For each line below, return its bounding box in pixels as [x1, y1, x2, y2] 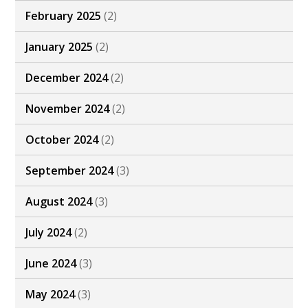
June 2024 [25, 256, 77, 272]
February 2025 [25, 8, 102, 24]
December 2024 [25, 70, 109, 86]
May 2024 [25, 287, 76, 302]
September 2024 [25, 163, 114, 179]
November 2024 [25, 101, 110, 117]
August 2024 [25, 194, 93, 210]
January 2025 [25, 39, 93, 55]
